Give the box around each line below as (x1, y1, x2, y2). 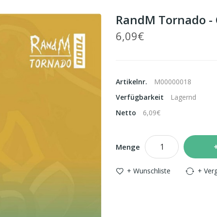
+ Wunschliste (127, 166, 170, 175)
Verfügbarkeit (116, 93, 166, 102)
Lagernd (170, 93, 196, 102)
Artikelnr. (116, 77, 149, 86)
